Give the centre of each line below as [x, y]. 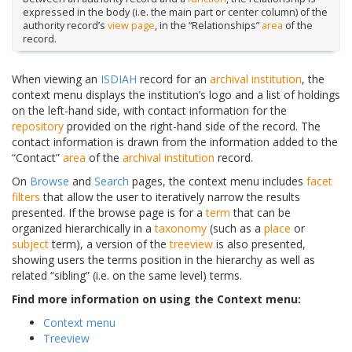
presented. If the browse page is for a [109, 212]
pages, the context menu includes [218, 181]
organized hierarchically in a [83, 228]
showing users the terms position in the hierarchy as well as [163, 259]
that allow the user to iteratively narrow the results [170, 196]
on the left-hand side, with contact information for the [149, 110]
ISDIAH [119, 79]
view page [131, 26]
